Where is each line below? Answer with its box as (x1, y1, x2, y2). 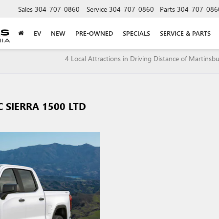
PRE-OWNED (75, 28, 113, 37)
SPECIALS (123, 28, 150, 37)
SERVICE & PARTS (160, 28, 211, 37)
